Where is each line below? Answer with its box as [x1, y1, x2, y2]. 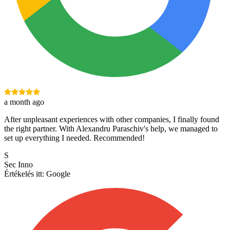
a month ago [4, 98, 44, 107]
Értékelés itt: [4, 169, 44, 179]
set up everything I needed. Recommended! [4, 133, 145, 143]
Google [46, 169, 70, 179]
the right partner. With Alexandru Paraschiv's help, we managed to [4, 124, 218, 133]
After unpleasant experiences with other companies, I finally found [4, 115, 219, 124]
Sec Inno [4, 160, 33, 169]
